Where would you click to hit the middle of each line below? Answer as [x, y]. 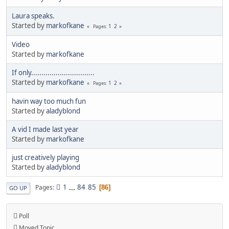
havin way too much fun [49, 101]
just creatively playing [45, 157]
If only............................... [53, 72]
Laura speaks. [33, 16]
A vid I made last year [45, 129]
